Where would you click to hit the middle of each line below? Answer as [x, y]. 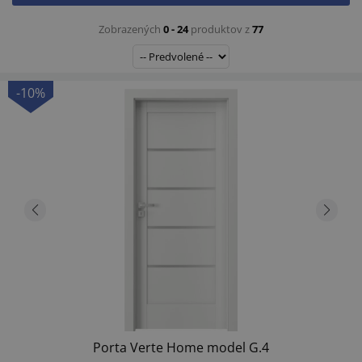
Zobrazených [131, 29]
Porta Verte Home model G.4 [181, 347]
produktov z [221, 29]
